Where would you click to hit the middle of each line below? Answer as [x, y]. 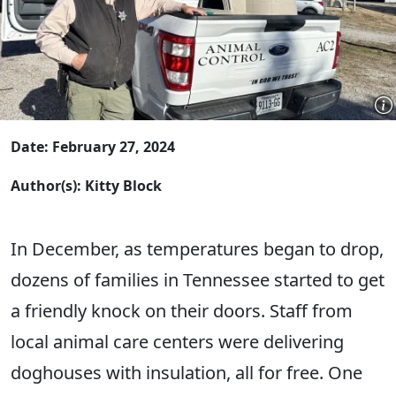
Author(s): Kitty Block [86, 186]
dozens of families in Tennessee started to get [198, 280]
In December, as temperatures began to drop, [197, 249]
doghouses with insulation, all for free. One [187, 373]
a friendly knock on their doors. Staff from [182, 311]
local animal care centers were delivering [177, 342]
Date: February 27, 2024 [93, 147]
